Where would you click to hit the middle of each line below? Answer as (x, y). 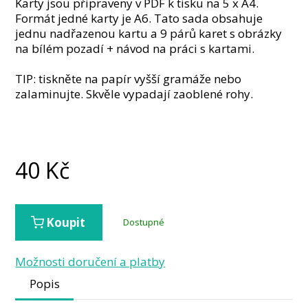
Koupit (66, 222)
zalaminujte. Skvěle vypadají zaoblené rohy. (134, 94)
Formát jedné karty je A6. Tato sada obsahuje (139, 19)
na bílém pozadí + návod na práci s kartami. (135, 49)
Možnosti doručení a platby (90, 261)
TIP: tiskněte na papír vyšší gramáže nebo (129, 79)
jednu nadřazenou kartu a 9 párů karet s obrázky (149, 34)
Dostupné (144, 222)
